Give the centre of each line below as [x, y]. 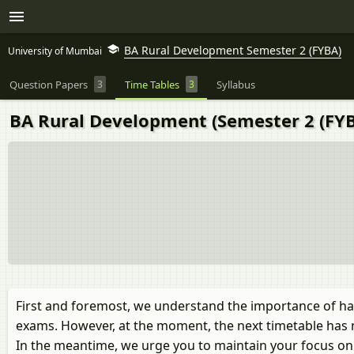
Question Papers [49, 84]
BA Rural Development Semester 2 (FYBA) [233, 50]
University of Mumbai [55, 51]
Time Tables [152, 84]
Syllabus [236, 84]
